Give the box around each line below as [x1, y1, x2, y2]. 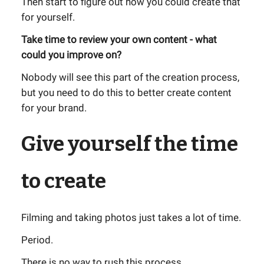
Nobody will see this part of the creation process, [21, 71, 239, 83]
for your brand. [21, 102, 87, 114]
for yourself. [21, 11, 75, 23]
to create [21, 169, 106, 193]
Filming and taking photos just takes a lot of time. [21, 212, 241, 223]
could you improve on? [21, 49, 121, 61]
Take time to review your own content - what [21, 34, 217, 45]
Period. [21, 234, 53, 246]
